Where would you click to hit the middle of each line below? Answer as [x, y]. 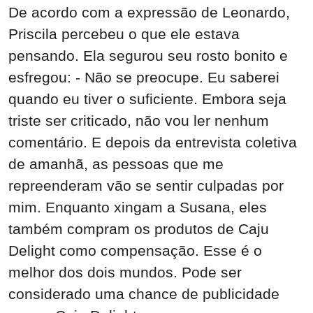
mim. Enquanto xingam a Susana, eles [138, 208]
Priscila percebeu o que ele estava [124, 34]
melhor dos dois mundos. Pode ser [125, 272]
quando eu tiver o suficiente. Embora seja [147, 99]
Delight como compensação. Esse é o [135, 251]
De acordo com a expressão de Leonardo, [149, 13]
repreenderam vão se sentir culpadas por [146, 186]
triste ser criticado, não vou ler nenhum [139, 121]
